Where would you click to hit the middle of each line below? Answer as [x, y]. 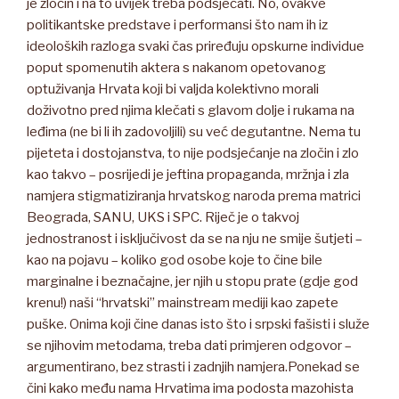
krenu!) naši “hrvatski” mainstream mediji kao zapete [183, 302]
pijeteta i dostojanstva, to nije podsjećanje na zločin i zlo [193, 153]
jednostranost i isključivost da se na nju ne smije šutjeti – [195, 238]
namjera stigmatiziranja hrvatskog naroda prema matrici [194, 195]
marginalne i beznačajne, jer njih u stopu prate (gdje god [192, 281]
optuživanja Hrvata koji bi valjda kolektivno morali [173, 89]
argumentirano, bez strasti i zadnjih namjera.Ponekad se [193, 366]
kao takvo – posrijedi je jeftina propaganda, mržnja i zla [188, 174]
